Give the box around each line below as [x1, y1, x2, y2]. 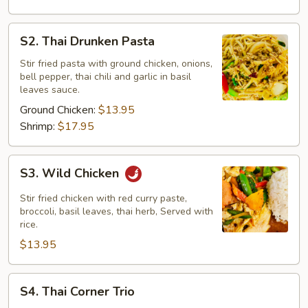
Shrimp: [20, 119, 58, 134]
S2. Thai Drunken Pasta [20, 33, 155, 49]
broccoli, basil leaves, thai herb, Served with [20, 205, 213, 218]
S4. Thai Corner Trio [20, 283, 135, 300]
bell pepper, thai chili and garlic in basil [20, 70, 191, 83]
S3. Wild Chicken [20, 165, 122, 182]
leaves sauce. [20, 83, 80, 96]
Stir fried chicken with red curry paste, [20, 192, 187, 205]
